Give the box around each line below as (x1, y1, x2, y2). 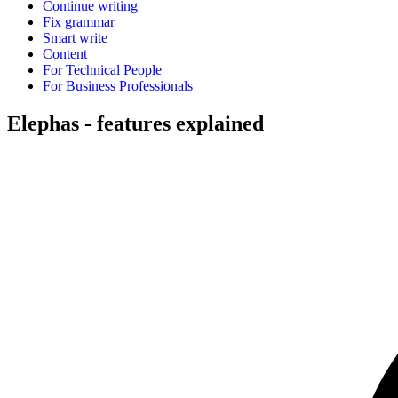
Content (43, 46, 87, 61)
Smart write (43, 30, 107, 45)
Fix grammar (43, 14, 115, 29)
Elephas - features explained (7, 111, 264, 135)
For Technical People (43, 62, 162, 77)
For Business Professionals (43, 78, 193, 93)
